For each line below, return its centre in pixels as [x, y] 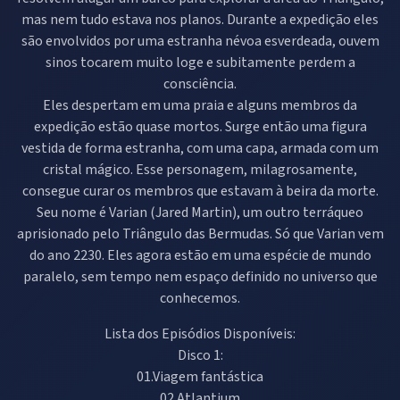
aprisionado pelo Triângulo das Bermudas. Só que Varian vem [200, 233]
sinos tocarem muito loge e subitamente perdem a [200, 62]
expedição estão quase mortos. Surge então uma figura [200, 126]
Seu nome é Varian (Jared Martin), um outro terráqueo [200, 212]
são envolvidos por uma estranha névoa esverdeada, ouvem [200, 41]
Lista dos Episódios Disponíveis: [200, 333]
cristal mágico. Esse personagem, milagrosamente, [200, 169]
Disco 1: [200, 355]
